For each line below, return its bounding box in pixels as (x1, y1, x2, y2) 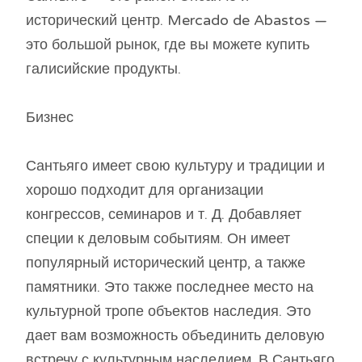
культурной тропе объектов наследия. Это (26, 302, 311, 321)
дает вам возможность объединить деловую (26, 326, 325, 345)
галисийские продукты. (26, 60, 181, 78)
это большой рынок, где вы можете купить (26, 36, 309, 54)
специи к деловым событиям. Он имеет (26, 229, 290, 248)
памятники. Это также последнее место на (26, 278, 314, 297)
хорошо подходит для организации (26, 181, 263, 200)
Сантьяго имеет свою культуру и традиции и (26, 157, 325, 175)
